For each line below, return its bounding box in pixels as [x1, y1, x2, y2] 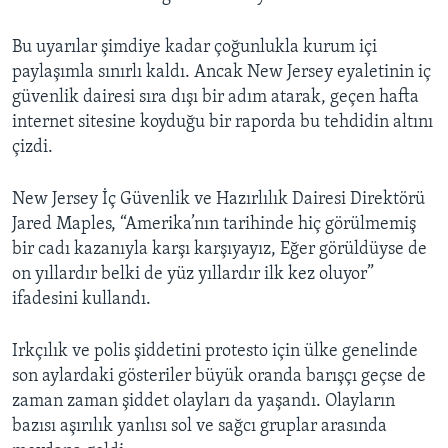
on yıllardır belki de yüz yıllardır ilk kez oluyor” [12, 265, 374, 285]
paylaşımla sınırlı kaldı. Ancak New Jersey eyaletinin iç [12, 63, 431, 83]
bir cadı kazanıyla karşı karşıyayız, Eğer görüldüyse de [12, 240, 427, 260]
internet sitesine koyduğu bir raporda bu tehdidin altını [12, 113, 433, 133]
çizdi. [12, 138, 53, 158]
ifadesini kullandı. [12, 290, 151, 310]
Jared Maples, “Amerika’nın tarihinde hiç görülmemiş [12, 215, 416, 235]
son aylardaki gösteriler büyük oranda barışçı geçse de [12, 367, 426, 387]
